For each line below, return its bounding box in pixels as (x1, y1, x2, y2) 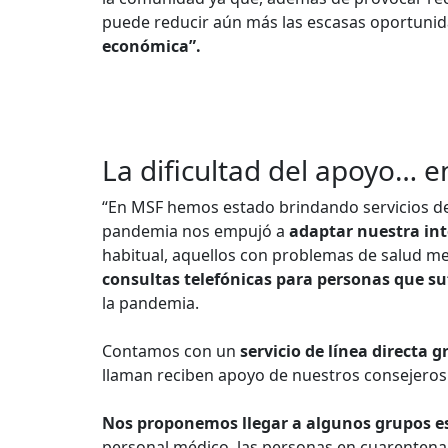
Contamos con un (102, 340, 236, 362)
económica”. (102, 35, 201, 57)
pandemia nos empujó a (102, 220, 289, 242)
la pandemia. (102, 292, 199, 314)
